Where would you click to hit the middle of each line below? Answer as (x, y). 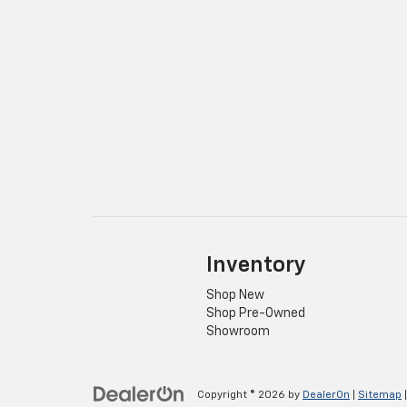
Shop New (235, 296)
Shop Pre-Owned (256, 314)
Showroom (238, 332)
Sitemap (380, 396)
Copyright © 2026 (243, 396)
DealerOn (326, 396)
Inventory (256, 266)
